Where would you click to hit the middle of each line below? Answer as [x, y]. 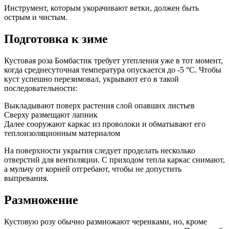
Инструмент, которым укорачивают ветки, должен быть [101, 8]
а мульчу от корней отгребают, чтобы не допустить [93, 169]
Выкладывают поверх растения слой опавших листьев [99, 105]
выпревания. [26, 178]
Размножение [41, 200]
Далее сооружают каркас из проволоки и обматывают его [105, 124]
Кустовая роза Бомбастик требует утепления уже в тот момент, [113, 60]
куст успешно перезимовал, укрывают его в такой [91, 79]
